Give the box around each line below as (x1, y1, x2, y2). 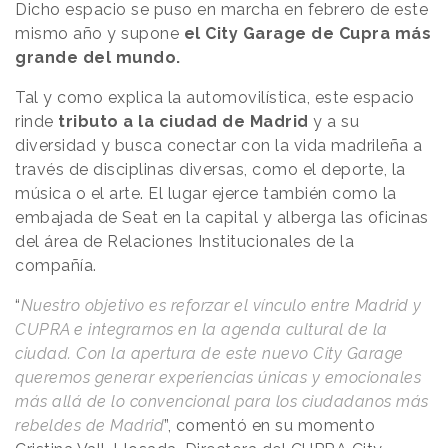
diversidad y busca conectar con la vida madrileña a (15, 136, 423, 156)
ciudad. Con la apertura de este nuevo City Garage (15, 344, 404, 364)
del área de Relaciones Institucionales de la (15, 232, 354, 252)
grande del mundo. (15, 48, 185, 68)
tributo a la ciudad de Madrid (58, 112, 313, 132)
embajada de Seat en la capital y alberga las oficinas (15, 208, 429, 228)
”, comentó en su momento (164, 416, 375, 436)
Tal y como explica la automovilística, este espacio (15, 88, 415, 108)
